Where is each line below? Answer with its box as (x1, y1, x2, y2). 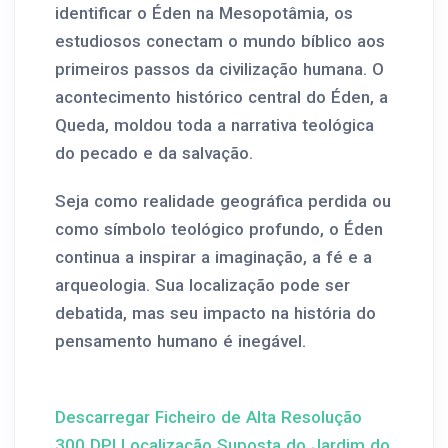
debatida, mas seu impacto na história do (55, 303, 376, 323)
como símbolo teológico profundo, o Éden (55, 219, 383, 239)
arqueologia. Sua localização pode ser (55, 275, 350, 295)
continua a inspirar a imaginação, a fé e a (55, 247, 372, 267)
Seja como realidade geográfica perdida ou (55, 191, 391, 211)
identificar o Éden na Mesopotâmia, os (55, 3, 353, 23)
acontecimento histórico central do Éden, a (55, 87, 388, 107)
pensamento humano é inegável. (55, 331, 306, 351)
